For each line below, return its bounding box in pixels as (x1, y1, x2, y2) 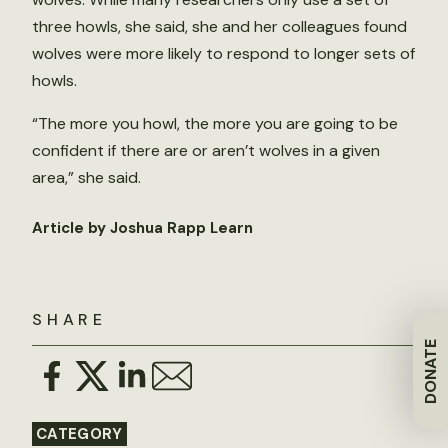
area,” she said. (32, 167, 141, 189)
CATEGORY (36, 424, 123, 445)
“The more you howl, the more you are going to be (32, 113, 398, 135)
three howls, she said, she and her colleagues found (32, 16, 407, 38)
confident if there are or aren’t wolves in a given (32, 140, 380, 162)
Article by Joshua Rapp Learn (32, 218, 253, 239)
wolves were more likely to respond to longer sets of (32, 43, 415, 65)
